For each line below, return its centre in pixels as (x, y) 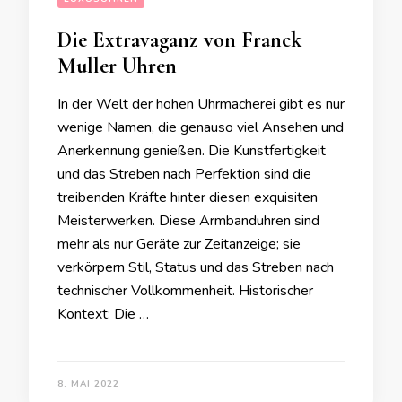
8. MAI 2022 (88, 384)
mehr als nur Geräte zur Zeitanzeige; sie (179, 244)
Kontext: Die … (103, 314)
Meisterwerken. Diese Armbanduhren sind (188, 221)
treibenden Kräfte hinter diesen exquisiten (188, 197)
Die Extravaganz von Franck (179, 40)
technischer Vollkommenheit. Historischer (185, 291)
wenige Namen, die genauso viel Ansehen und (201, 127)
